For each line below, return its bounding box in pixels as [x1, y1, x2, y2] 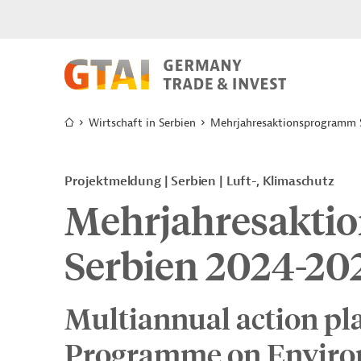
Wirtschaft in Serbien [89, 116, 196, 130]
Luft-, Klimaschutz [226, 173, 334, 189]
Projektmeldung [64, 173, 164, 189]
